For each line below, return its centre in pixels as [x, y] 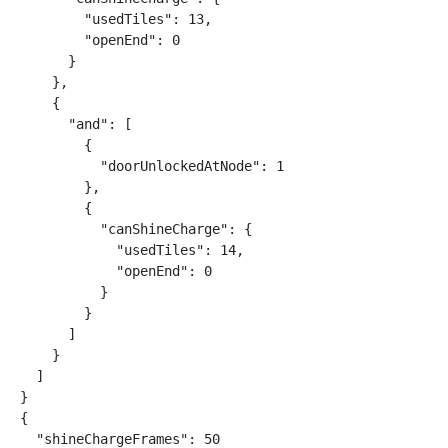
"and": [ [76, 124]
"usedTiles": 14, [132, 250]
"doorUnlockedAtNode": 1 [152, 166]
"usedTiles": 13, [116, 19]
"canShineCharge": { [136, 229]
